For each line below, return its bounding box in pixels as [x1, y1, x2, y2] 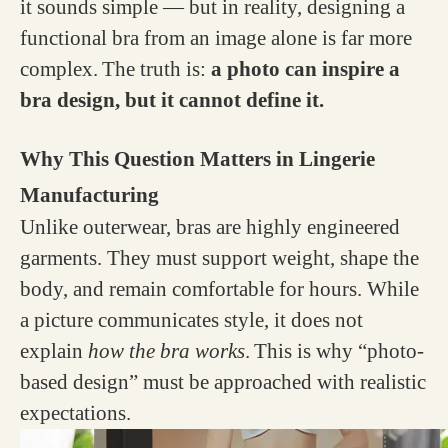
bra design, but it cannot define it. [20, 88, 324, 112]
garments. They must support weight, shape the [20, 246, 419, 270]
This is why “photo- [254, 339, 424, 363]
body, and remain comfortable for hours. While [20, 277, 419, 301]
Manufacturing [20, 183, 159, 207]
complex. [20, 57, 98, 81]
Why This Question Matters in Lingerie [20, 147, 375, 171]
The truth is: [102, 57, 211, 81]
